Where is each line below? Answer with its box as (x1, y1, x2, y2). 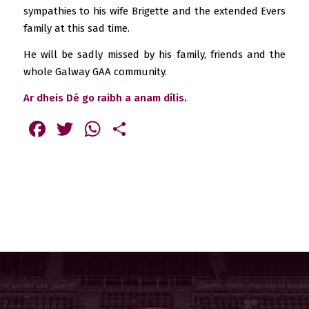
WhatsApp (103, 115, 204, 142)
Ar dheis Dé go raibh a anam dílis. (23, 91, 187, 104)
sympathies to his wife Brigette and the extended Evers (23, 5, 286, 18)
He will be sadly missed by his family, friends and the (23, 48, 286, 61)
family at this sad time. (23, 22, 130, 35)
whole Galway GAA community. (23, 65, 167, 78)
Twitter (75, 115, 148, 142)
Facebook (48, 115, 142, 142)
